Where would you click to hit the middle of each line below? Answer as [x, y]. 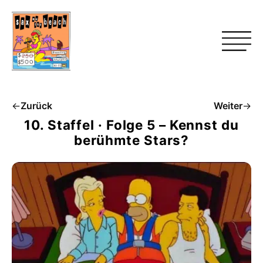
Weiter [228, 106]
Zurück [36, 106]
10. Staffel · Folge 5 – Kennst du [131, 125]
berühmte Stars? [131, 140]
